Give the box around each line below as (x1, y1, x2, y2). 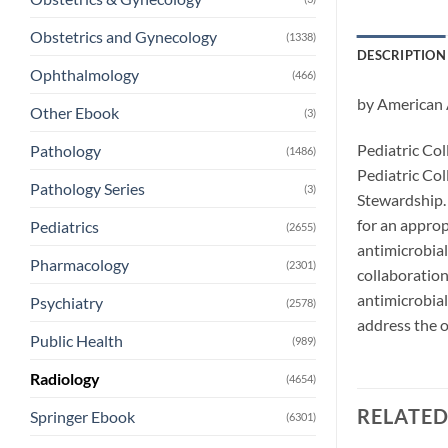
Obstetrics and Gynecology (30, 27, 217, 47)
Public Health (30, 331, 123, 351)
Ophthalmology (30, 65, 139, 85)
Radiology (30, 369, 100, 389)
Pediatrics (30, 217, 99, 237)
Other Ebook (30, 103, 119, 123)
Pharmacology (30, 255, 129, 275)
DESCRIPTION (357, 47, 446, 64)
